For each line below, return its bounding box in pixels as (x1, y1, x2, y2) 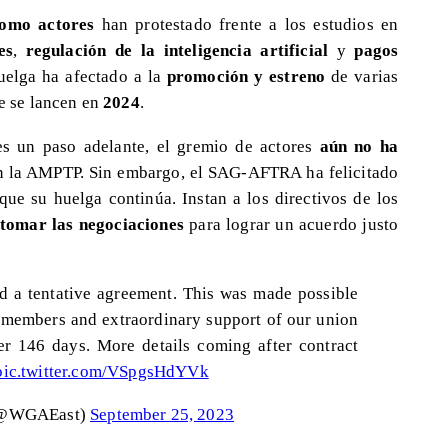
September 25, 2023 (90, 404, 234, 425)
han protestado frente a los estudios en (94, 14, 399, 35)
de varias (331, 66, 399, 87)
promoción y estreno (160, 66, 332, 87)
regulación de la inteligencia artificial (17, 40, 329, 61)
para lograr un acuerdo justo (189, 213, 399, 234)
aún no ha (312, 135, 399, 156)
